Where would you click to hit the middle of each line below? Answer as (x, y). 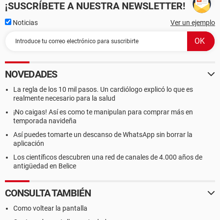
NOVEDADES (31, 74)
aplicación (29, 143)
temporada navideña (45, 121)
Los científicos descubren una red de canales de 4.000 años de (108, 157)
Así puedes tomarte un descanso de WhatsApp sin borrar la (103, 135)
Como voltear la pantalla (50, 208)
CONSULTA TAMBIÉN (48, 193)
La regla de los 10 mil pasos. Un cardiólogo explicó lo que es (103, 89)
